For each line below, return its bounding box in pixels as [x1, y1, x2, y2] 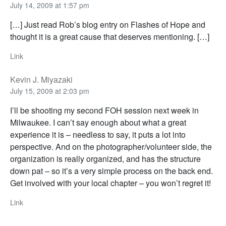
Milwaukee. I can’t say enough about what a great [10, 116, 186, 128]
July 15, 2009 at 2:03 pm [10, 85, 89, 96]
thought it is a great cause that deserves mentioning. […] [10, 30, 209, 42]
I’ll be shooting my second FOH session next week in [10, 104, 199, 116]
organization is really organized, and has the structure [10, 152, 201, 164]
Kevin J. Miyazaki [10, 73, 73, 85]
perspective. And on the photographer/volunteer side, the [10, 140, 212, 152]
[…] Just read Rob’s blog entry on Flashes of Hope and [10, 18, 205, 30]
